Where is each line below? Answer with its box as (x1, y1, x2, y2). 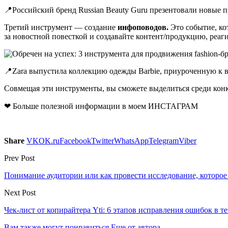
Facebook (60, 136, 91, 145)
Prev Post (4, 153, 35, 162)
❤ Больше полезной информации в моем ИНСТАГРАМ (4, 101, 198, 110)
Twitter (91, 136, 114, 145)
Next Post (4, 188, 36, 197)
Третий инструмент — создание (4, 22, 118, 32)
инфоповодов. (118, 22, 170, 32)
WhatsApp (114, 136, 149, 145)
